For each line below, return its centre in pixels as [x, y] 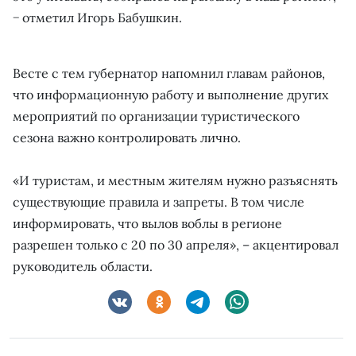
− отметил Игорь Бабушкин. [97, 17]
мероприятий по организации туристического [156, 116]
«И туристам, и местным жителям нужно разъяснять [175, 180]
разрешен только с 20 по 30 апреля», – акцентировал [176, 244]
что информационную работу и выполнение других [170, 94]
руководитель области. [83, 266]
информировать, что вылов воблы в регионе [147, 223]
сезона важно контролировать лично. [127, 137]
